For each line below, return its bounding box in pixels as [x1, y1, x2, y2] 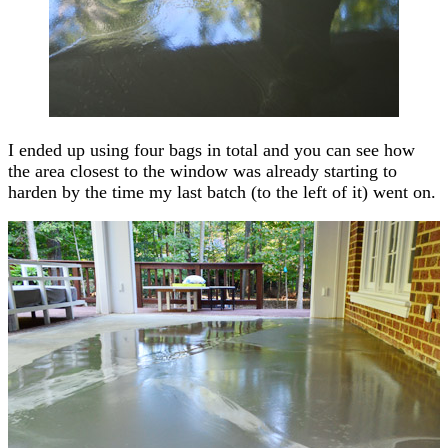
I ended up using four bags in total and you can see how [8, 139, 415, 160]
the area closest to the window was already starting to [8, 160, 397, 181]
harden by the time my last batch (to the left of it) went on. [8, 181, 436, 202]
